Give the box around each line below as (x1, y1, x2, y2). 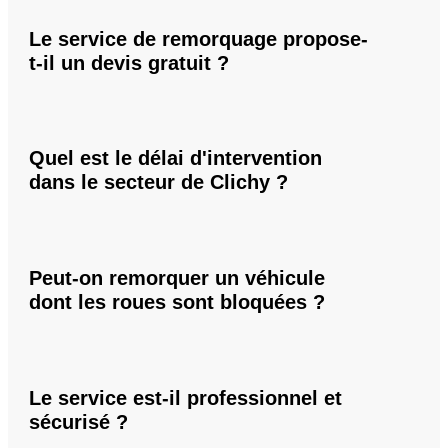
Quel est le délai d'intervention (29, 147, 322, 170)
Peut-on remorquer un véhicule (29, 267, 325, 290)
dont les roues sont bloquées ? (29, 291, 325, 314)
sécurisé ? (29, 410, 128, 433)
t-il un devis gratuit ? (29, 51, 229, 74)
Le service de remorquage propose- (29, 27, 368, 50)
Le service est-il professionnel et (29, 386, 342, 409)
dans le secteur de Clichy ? (29, 171, 288, 194)
